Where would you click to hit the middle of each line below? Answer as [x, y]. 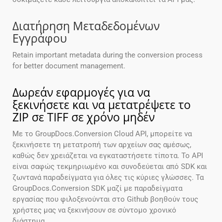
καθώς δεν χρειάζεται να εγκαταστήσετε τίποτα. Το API [108, 156]
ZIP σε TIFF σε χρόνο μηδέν [83, 117]
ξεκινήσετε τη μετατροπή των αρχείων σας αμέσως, [102, 145]
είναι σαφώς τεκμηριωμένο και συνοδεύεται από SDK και [110, 167]
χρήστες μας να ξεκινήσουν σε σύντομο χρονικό [94, 210]
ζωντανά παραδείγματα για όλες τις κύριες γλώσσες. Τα [108, 178]
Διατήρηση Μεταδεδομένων [86, 26]
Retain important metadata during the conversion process [108, 55]
